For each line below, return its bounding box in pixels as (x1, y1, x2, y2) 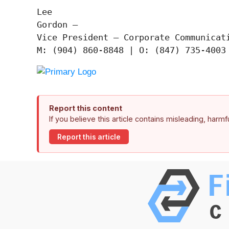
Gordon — (37, 19, 78, 30)
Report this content (49, 104, 122, 113)
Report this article (57, 132, 121, 141)
